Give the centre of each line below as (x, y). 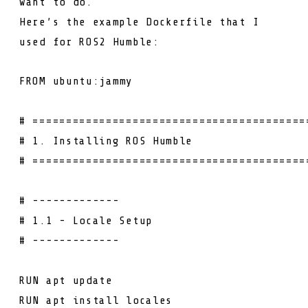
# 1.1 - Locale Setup (86, 220)
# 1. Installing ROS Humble (106, 141)
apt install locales (109, 300)
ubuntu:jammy (92, 81)
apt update (79, 280)
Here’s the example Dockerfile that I (140, 22)
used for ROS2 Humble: (89, 42)
